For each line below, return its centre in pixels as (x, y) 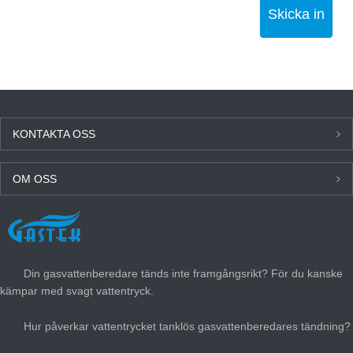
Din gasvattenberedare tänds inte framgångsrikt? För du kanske (183, 273)
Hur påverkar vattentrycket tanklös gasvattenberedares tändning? (187, 326)
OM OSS (35, 178)
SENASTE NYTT (53, 223)
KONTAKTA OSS (54, 134)
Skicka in (296, 14)
